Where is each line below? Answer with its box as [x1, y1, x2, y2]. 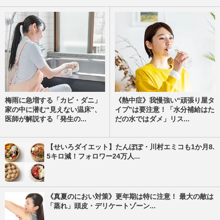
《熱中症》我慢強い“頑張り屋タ [115, 96, 215, 104]
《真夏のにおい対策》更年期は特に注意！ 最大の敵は [47, 192, 214, 200]
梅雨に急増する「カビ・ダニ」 [5, 96, 101, 104]
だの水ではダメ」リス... [115, 114, 190, 123]
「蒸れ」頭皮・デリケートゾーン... [47, 201, 156, 210]
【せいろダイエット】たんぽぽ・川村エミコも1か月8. [47, 142, 215, 151]
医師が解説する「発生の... [5, 114, 86, 123]
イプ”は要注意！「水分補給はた [115, 105, 215, 113]
